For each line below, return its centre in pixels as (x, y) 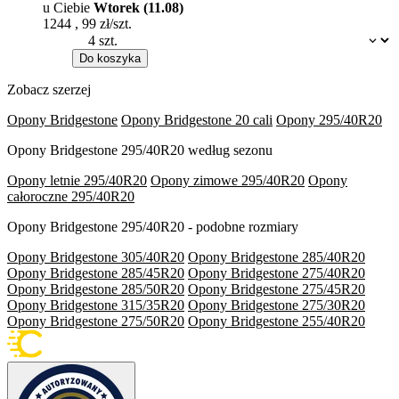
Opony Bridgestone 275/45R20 (277, 289)
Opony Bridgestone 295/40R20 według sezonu (140, 151)
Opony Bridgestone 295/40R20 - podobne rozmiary (153, 227)
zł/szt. (116, 24)
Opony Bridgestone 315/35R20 (96, 305)
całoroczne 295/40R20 (71, 197)
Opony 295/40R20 (329, 120)
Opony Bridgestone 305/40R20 (96, 257)
